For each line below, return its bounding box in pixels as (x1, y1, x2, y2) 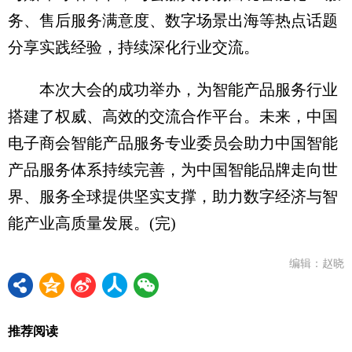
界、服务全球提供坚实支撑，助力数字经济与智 (8, 188, 338, 206)
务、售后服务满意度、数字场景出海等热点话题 (8, 12, 338, 30)
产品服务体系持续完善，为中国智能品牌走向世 (8, 161, 338, 179)
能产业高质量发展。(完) (8, 214, 176, 233)
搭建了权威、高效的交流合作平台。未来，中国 (8, 108, 338, 126)
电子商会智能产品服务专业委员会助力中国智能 (8, 134, 338, 152)
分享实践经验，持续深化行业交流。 (8, 38, 259, 57)
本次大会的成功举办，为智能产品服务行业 (8, 81, 338, 99)
